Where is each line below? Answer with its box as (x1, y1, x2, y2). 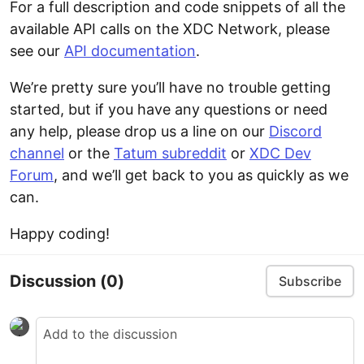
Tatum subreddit (114, 145, 227, 162)
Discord (269, 123, 322, 141)
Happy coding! (10, 225, 110, 243)
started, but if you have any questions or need (10, 101, 327, 119)
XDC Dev (249, 145, 311, 162)
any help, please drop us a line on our (10, 123, 269, 141)
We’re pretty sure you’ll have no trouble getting (10, 79, 331, 97)
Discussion (10, 271, 100, 291)
